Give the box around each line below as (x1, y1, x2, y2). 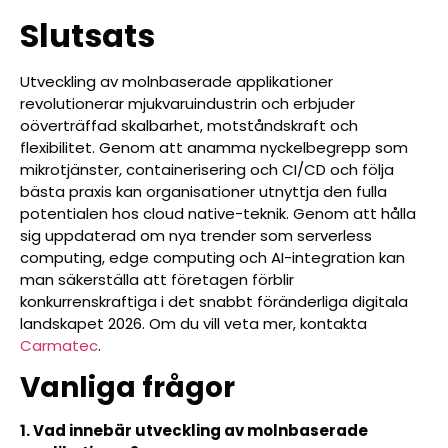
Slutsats (20, 12, 155, 58)
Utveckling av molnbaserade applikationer (20, 70, 333, 92)
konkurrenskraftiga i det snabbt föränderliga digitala (20, 290, 408, 312)
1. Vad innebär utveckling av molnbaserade (20, 420, 368, 442)
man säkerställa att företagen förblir (20, 268, 294, 290)
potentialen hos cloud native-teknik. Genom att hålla (20, 202, 416, 224)
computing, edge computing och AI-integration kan (20, 246, 405, 268)
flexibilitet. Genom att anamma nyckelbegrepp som (20, 136, 408, 158)
